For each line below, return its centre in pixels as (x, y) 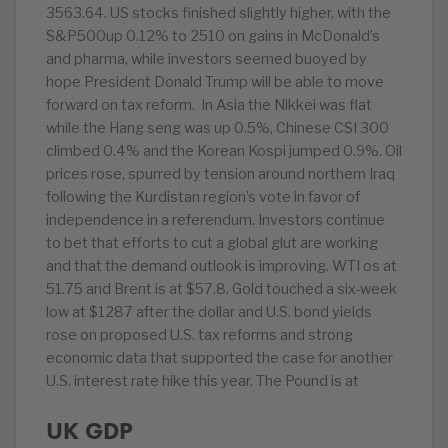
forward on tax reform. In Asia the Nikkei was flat (209, 105)
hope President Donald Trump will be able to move (215, 82)
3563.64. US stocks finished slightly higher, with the (218, 13)
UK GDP (89, 430)
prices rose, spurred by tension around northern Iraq (220, 174)
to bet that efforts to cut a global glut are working (212, 243)
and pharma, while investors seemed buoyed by (206, 59)
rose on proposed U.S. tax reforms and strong (199, 335)
